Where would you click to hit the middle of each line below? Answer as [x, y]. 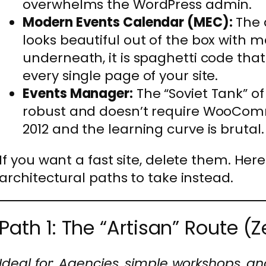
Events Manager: [78, 94]
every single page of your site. [121, 76]
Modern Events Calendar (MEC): [128, 23]
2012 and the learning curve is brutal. [143, 129]
